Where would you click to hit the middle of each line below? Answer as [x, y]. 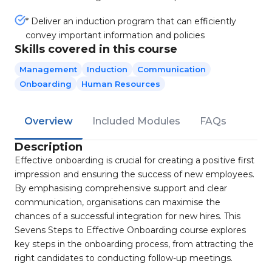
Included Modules [136, 121]
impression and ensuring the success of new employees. [134, 174]
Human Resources [121, 84]
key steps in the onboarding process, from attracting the [134, 244]
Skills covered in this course [96, 49]
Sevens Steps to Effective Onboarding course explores [130, 230]
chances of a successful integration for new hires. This [127, 216]
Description [49, 147]
